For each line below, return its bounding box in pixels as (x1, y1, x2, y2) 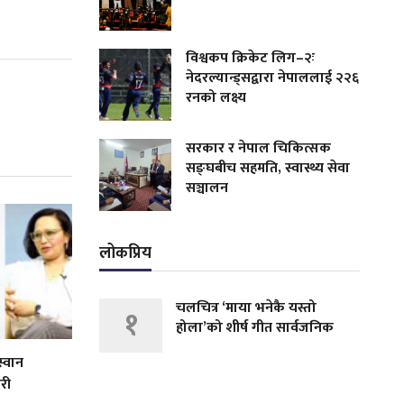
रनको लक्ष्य (186, 85, 247, 110)
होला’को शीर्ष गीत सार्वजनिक (176, 315, 335, 340)
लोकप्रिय (99, 239, 152, 267)
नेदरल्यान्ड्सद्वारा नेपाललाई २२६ (186, 65, 360, 90)
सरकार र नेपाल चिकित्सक (186, 135, 332, 161)
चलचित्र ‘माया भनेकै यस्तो (176, 295, 317, 320)
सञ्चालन (186, 175, 229, 200)
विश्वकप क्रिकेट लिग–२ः (186, 45, 316, 70)
